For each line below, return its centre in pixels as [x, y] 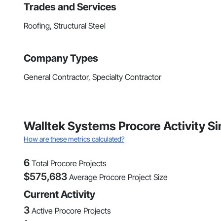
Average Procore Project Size [118, 177]
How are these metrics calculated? [74, 139]
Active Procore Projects [71, 211]
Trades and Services [70, 7]
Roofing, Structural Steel [65, 26]
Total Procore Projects [69, 164]
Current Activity [59, 195]
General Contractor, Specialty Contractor [92, 77]
